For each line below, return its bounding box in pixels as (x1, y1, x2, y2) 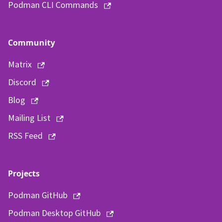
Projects (8, 168, 40, 179)
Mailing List (8, 112, 51, 123)
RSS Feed (8, 130, 43, 141)
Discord (8, 76, 36, 88)
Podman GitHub (8, 189, 67, 201)
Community (8, 37, 55, 48)
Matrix (8, 58, 32, 70)
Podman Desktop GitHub (8, 207, 101, 219)
